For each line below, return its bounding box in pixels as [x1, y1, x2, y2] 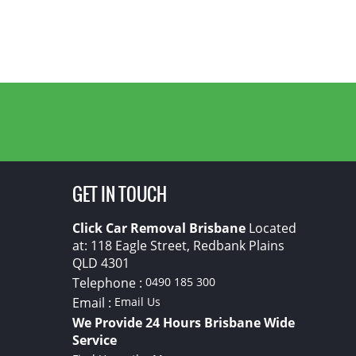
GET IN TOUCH [72, 181, 167, 207]
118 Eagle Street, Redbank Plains [90, 237, 284, 254]
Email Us [114, 294, 161, 309]
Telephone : [72, 274, 145, 292]
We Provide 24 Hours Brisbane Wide [72, 314, 295, 331]
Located [245, 219, 296, 237]
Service [72, 331, 117, 349]
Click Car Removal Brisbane [72, 219, 246, 237]
